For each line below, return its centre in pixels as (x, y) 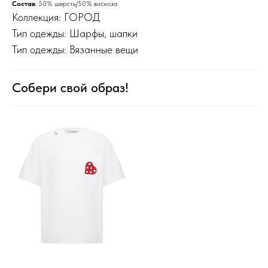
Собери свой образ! (70, 87)
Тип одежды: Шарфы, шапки (75, 33)
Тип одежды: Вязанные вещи (75, 49)
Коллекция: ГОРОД (56, 17)
